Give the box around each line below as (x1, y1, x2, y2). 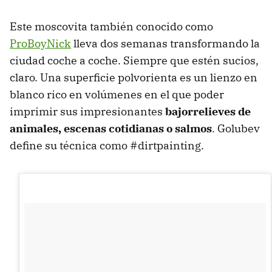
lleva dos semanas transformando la (71, 36, 260, 50)
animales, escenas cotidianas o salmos (10, 121, 212, 135)
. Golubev (212, 121, 260, 135)
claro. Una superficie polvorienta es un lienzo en (10, 70, 257, 84)
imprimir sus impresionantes (10, 104, 165, 118)
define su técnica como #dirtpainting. (10, 138, 204, 152)
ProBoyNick (10, 36, 71, 50)
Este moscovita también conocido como (10, 19, 213, 33)
